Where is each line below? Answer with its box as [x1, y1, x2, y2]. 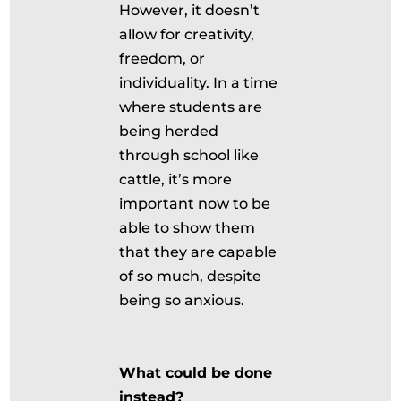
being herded [119, 123, 219, 140]
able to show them [119, 219, 256, 236]
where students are [119, 98, 263, 115]
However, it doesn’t [119, 2, 260, 19]
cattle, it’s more [119, 171, 233, 188]
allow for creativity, [119, 26, 255, 43]
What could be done [119, 364, 273, 381]
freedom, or [119, 50, 206, 67]
